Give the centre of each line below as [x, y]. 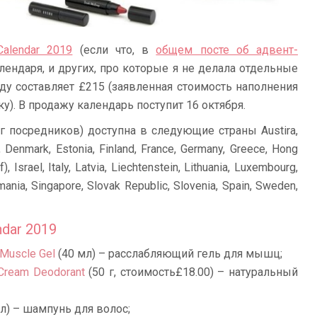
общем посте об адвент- [227, 50]
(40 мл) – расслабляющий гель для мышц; [169, 254]
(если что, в [114, 50]
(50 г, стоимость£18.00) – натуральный [191, 272]
